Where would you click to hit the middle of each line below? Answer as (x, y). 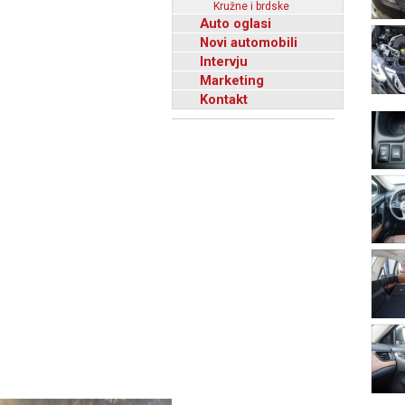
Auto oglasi (235, 24)
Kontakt (224, 99)
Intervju (224, 61)
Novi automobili (249, 42)
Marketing (232, 80)
